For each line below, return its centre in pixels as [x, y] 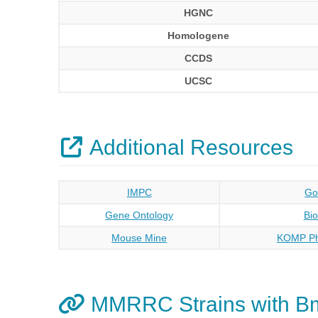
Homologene [199, 35]
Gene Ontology [139, 215]
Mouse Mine [139, 238]
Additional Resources [189, 147]
